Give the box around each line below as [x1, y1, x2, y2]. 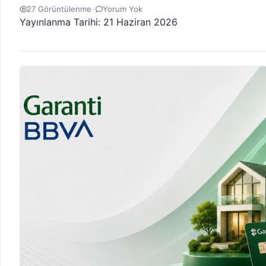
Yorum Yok [103, 4, 143, 14]
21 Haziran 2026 [103, 16, 178, 28]
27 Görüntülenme [27, 4, 91, 14]
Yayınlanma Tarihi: [20, 16, 103, 28]
